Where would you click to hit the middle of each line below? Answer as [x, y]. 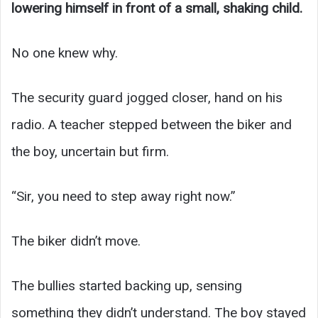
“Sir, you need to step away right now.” [124, 196]
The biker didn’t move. [76, 241]
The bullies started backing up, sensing [127, 285]
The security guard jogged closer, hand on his [147, 97]
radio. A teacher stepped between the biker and [152, 124]
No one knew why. [65, 53]
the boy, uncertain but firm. [90, 151]
